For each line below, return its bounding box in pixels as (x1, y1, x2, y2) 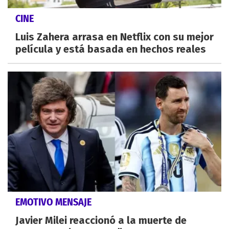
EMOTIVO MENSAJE (15, 196, 91, 209)
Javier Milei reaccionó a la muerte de (15, 214, 187, 227)
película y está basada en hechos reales (15, 42, 206, 55)
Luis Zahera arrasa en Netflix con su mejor (15, 30, 214, 43)
